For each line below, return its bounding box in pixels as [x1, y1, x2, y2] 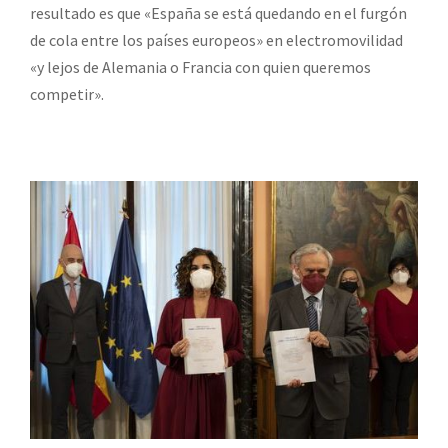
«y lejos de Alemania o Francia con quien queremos [30, 56, 371, 77]
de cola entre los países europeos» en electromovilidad [30, 29, 403, 50]
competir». [30, 83, 104, 104]
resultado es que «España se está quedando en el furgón [30, 2, 407, 23]
